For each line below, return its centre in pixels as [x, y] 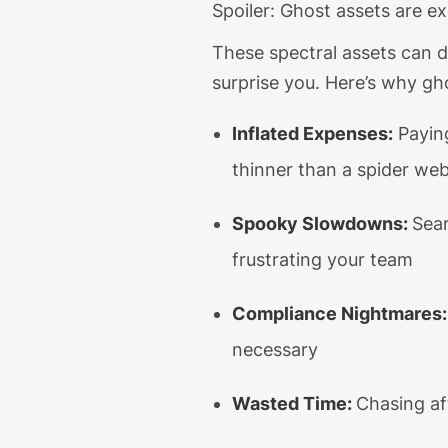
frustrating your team [322, 260]
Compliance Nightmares [337, 314]
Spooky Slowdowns [317, 224]
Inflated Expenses [310, 134]
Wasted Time [289, 404]
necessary [275, 350]
